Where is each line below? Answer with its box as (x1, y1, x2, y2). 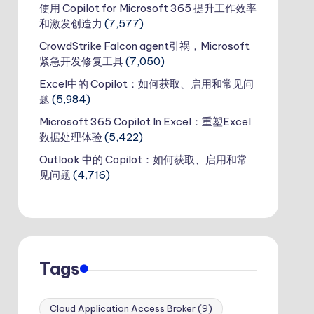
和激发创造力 (39, 17, 102, 30)
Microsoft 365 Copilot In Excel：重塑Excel (39, 115, 251, 128)
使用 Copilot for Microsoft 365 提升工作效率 (39, 1, 257, 15)
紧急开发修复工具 (39, 55, 123, 68)
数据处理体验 (39, 130, 102, 144)
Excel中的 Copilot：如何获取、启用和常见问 (39, 77, 254, 90)
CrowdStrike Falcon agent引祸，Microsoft (39, 39, 250, 53)
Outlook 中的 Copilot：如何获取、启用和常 (39, 153, 247, 166)
